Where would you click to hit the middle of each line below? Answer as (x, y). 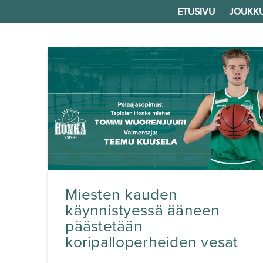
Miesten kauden (122, 195)
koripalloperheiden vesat (152, 243)
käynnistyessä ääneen (143, 211)
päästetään (104, 227)
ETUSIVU (196, 12)
